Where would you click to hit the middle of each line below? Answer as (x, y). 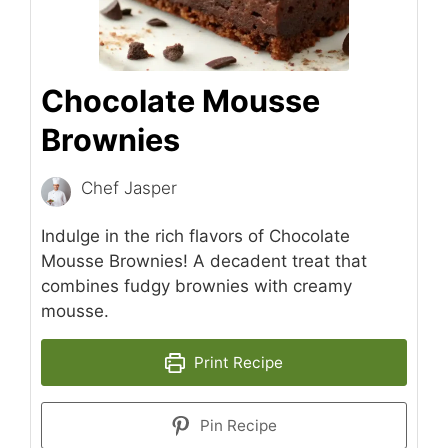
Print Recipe (236, 363)
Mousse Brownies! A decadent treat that (204, 261)
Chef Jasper (129, 187)
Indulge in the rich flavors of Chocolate (195, 236)
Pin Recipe (236, 426)
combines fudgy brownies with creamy (196, 286)
